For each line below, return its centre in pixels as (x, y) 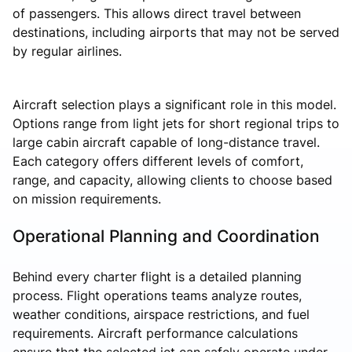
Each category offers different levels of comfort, (158, 161)
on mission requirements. (87, 198)
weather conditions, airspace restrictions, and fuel (161, 314)
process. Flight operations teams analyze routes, (157, 295)
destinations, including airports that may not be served (176, 32)
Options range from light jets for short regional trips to (176, 123)
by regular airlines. (67, 51)
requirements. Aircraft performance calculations (155, 333)
